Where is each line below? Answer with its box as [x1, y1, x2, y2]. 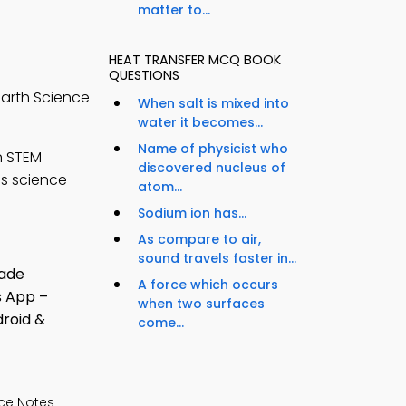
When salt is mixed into [138, 94, 289, 113]
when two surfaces [138, 295, 265, 314]
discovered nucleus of [138, 159, 285, 178]
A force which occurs [138, 275, 278, 295]
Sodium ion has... [138, 204, 246, 223]
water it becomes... [138, 113, 263, 132]
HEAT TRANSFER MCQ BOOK [109, 51, 281, 70]
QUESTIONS [109, 66, 179, 85]
